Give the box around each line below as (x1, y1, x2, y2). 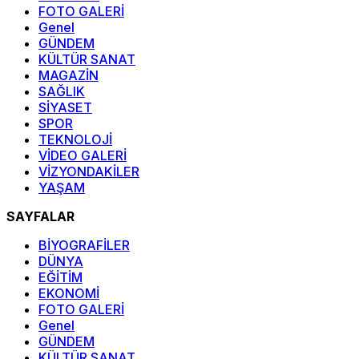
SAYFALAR (6, 208, 75, 225)
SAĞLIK (38, 83, 85, 100)
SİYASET (38, 99, 92, 116)
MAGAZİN (38, 67, 99, 84)
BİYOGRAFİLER (38, 237, 130, 254)
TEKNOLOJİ (38, 131, 112, 148)
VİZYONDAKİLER (38, 163, 139, 180)
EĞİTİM (38, 269, 83, 286)
